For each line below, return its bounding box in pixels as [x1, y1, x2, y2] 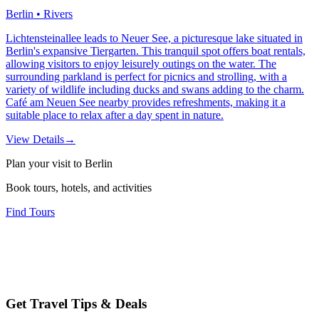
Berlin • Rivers [6, 8, 73, 21]
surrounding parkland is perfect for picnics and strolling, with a [6, 70, 287, 83]
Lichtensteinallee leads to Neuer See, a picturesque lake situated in [6, 32, 303, 45]
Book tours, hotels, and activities [6, 182, 152, 194]
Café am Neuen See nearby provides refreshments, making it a [6, 96, 286, 109]
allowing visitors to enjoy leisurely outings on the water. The [6, 58, 276, 70]
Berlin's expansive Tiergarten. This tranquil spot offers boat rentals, [6, 45, 305, 58]
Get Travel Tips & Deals [6, 296, 147, 311]
